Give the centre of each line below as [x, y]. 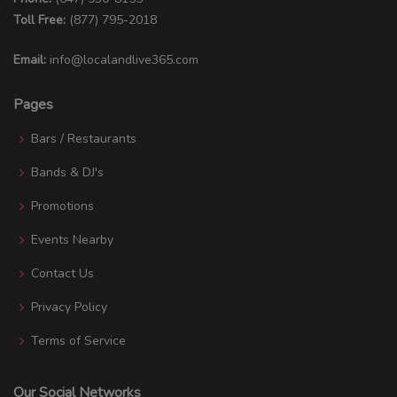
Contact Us [62, 273]
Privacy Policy [69, 307]
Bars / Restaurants [84, 138]
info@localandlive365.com [124, 59]
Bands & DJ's [67, 172]
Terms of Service [78, 340]
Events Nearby [72, 239]
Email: [30, 59]
